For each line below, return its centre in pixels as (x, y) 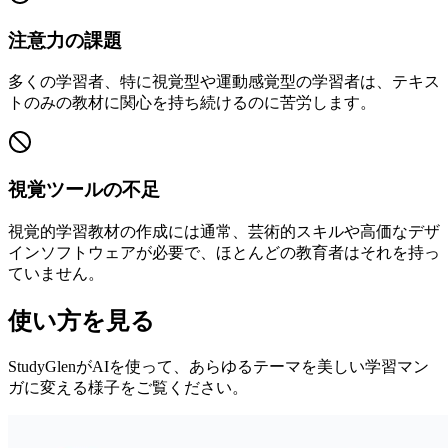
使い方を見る (81, 320)
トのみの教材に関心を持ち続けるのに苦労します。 (192, 103)
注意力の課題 (65, 40)
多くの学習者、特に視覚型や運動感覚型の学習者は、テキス (224, 82)
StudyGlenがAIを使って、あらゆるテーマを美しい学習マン (218, 366)
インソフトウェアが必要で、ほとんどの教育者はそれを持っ (224, 252)
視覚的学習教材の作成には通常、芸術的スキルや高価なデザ (224, 231)
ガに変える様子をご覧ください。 (128, 387)
